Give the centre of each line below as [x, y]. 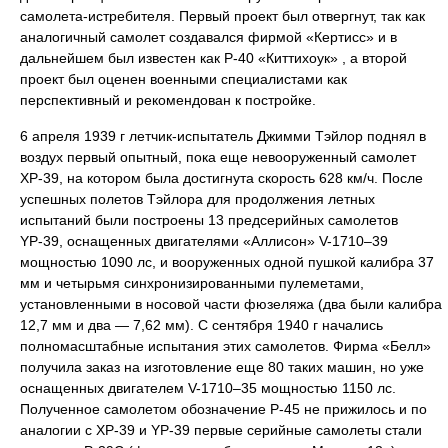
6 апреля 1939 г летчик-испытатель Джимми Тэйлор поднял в [223, 136]
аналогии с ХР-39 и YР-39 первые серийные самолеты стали [221, 430]
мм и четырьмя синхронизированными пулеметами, [192, 283]
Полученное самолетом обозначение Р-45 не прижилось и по [223, 409]
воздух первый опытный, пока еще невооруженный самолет [218, 157]
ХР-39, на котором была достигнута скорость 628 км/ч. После [221, 178]
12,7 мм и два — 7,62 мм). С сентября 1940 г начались [201, 325]
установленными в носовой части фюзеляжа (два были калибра [231, 304]
